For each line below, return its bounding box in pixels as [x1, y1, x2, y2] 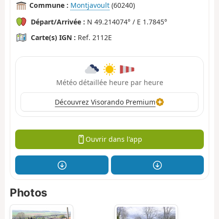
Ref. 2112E [76, 32, 112, 42]
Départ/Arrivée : [31, 17, 85, 26]
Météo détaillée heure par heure [56, 77, 163, 87]
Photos [10, 186, 47, 199]
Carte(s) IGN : [31, 32, 76, 42]
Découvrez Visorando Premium [55, 97, 156, 107]
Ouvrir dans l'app [85, 134, 142, 144]
